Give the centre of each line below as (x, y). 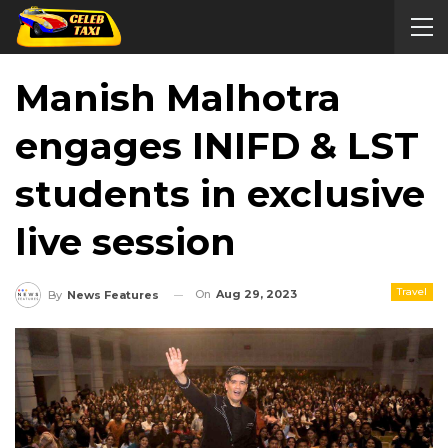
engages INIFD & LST (217, 145)
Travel (412, 291)
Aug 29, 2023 (256, 294)
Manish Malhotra (178, 97)
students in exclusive (220, 193)
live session (125, 241)
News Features (113, 295)
